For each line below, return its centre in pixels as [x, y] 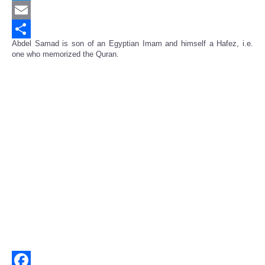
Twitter [23, 10]
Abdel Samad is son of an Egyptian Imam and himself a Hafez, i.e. [132, 44]
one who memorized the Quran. [65, 54]
